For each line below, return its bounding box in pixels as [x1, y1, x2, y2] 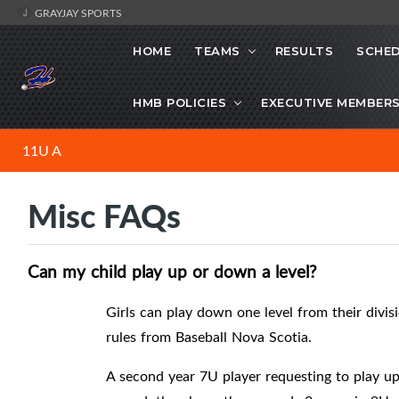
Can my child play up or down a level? [28, 260, 317, 283]
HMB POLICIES [133, 95, 226, 110]
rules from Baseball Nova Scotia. [106, 327, 312, 347]
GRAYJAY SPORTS [32, 5, 122, 20]
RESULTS [274, 44, 333, 59]
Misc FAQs [28, 192, 181, 239]
